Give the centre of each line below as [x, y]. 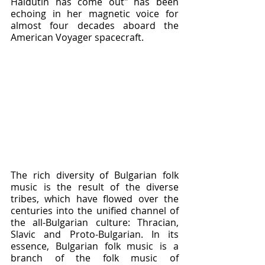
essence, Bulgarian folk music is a [95, 246]
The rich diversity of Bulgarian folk [95, 175]
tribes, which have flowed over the [95, 199]
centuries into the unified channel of [95, 211]
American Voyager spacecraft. [77, 37]
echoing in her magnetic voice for [95, 14]
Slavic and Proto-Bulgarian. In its [95, 235]
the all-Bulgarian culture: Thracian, [95, 223]
